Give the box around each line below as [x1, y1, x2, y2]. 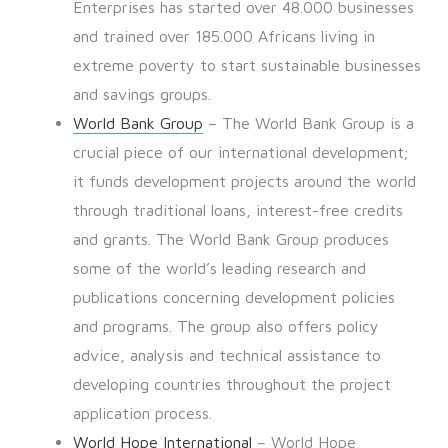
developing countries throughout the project [72, 375, 391, 394]
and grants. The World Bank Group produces [72, 230, 389, 249]
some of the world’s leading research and [72, 259, 366, 278]
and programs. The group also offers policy [72, 317, 379, 336]
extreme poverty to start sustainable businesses [72, 56, 421, 75]
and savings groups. [72, 85, 211, 104]
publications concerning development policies [72, 288, 395, 307]
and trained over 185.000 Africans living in [72, 27, 375, 46]
